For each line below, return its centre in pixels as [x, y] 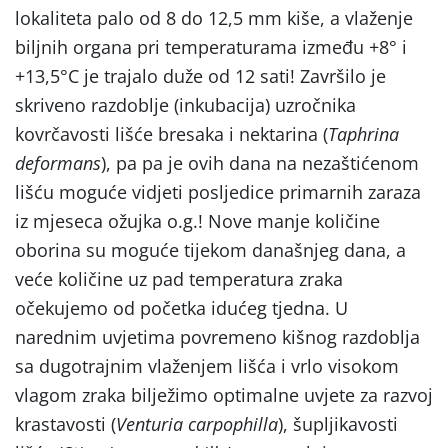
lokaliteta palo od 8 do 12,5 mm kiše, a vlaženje [214, 17]
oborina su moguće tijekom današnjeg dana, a [210, 249]
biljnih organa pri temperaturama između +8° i [211, 46]
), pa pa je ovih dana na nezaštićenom [260, 162]
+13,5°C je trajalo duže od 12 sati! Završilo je [200, 75]
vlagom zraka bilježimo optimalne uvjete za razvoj [224, 394]
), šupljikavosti [338, 423]
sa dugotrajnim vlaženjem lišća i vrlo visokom [207, 365]
